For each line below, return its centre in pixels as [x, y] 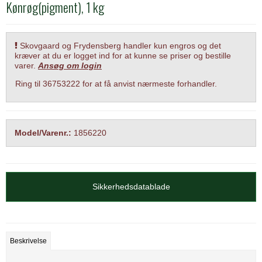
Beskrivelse [29, 241]
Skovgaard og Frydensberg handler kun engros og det [119, 45]
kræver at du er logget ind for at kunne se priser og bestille [123, 55]
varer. [26, 65]
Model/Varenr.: [43, 132]
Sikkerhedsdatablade [131, 186]
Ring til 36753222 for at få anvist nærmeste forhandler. [116, 83]
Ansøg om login [70, 65]
